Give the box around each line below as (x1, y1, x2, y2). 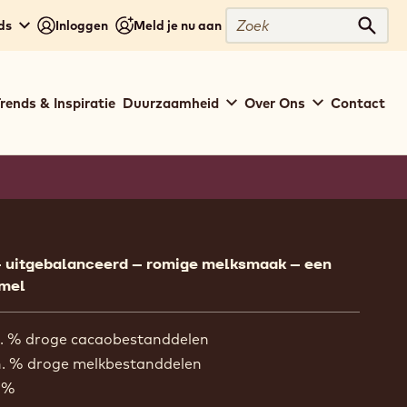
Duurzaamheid (123, 94, 219, 112)
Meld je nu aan (134, 16, 222, 34)
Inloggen (55, 16, 108, 34)
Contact (331, 94, 385, 112)
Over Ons (244, 94, 305, 112)
